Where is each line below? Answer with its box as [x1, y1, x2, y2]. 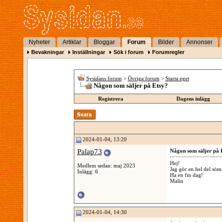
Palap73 [77, 148, 102, 156]
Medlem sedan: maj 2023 [77, 162, 135, 168]
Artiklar [62, 39, 81, 46]
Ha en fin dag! [169, 172, 203, 178]
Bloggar [94, 39, 115, 46]
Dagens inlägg [176, 96, 210, 102]
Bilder [158, 39, 174, 46]
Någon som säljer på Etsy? [93, 82, 168, 89]
